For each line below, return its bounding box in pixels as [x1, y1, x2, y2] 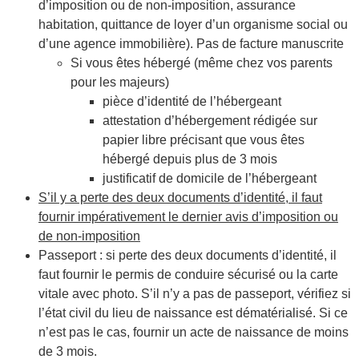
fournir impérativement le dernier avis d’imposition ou [38, 209, 338, 224]
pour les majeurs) [71, 75, 169, 89]
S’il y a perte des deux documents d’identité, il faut [38, 190, 322, 204]
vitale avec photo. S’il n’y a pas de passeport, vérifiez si [38, 286, 351, 301]
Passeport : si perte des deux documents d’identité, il [38, 248, 337, 262]
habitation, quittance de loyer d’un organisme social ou [38, 17, 348, 31]
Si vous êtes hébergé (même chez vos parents [71, 55, 333, 70]
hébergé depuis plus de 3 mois [103, 151, 277, 166]
